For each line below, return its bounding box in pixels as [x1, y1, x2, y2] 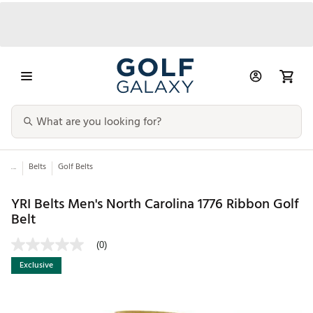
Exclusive [20, 259, 53, 272]
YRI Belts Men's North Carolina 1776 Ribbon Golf [11, 192, 299, 215]
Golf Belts [57, 160, 93, 174]
